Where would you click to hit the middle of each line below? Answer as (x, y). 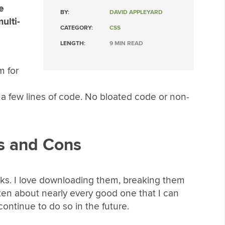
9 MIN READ (126, 44)
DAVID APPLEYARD (136, 13)
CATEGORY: (77, 28)
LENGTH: (73, 44)
